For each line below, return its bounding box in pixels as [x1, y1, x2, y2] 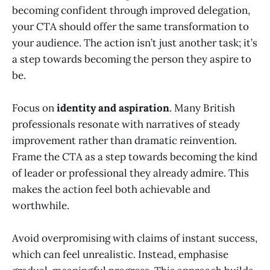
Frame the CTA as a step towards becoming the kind [12, 149, 257, 163]
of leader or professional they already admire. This [12, 166, 249, 180]
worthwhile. [12, 198, 69, 212]
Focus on [12, 101, 57, 115]
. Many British [169, 101, 235, 115]
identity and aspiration [57, 101, 169, 115]
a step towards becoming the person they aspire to [12, 52, 251, 66]
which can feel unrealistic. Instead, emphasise [12, 247, 228, 261]
